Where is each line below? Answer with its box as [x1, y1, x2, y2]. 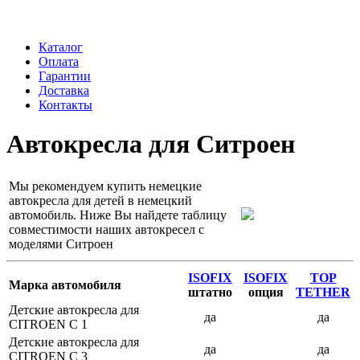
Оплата [39, 55, 79, 68]
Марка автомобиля [9, 277, 121, 292]
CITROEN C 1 [9, 317, 88, 331]
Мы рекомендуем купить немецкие [9, 178, 202, 193]
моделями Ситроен [9, 236, 113, 251]
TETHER [296, 284, 350, 299]
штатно [188, 284, 232, 299]
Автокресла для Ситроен [6, 129, 295, 159]
